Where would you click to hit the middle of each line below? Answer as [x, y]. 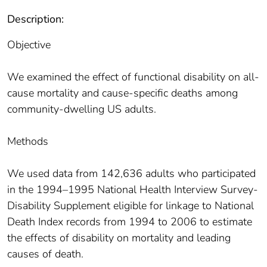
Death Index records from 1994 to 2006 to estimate [130, 222]
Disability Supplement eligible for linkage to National [131, 206]
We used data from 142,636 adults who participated [131, 174]
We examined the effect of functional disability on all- [133, 77]
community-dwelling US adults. [82, 109]
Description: [35, 19]
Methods [28, 142]
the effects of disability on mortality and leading [119, 238]
